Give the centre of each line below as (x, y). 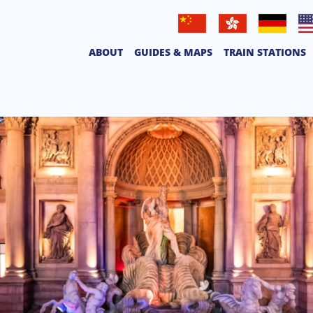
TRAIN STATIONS (265, 52)
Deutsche (268, 41)
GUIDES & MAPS (174, 52)
